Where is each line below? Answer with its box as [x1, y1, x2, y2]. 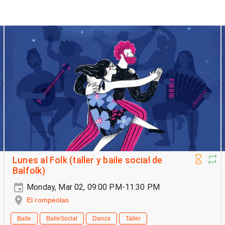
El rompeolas [27, 196, 69, 204]
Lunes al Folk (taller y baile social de [13, 155, 163, 165]
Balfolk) [13, 166, 45, 176]
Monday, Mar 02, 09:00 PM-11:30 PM [25, 182, 160, 192]
